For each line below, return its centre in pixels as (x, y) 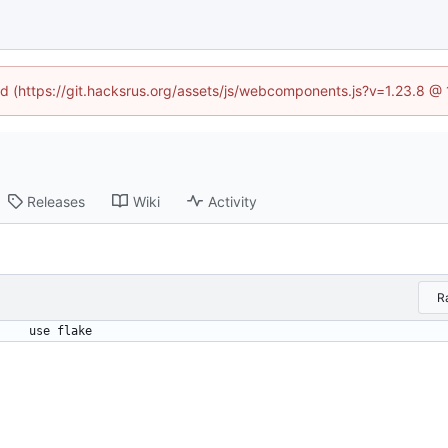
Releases (56, 201)
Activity (233, 201)
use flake (60, 331)
